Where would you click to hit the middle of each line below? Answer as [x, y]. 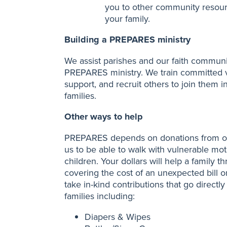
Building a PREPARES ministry [127, 40]
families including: [100, 196]
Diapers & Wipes [118, 217]
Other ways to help [104, 117]
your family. [127, 19]
